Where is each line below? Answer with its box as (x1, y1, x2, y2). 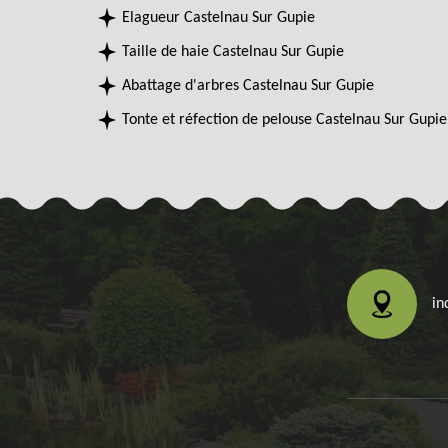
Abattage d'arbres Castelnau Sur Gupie (122, 78, 374, 94)
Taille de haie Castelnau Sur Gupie (122, 44, 344, 60)
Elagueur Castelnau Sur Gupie (122, 10, 315, 26)
